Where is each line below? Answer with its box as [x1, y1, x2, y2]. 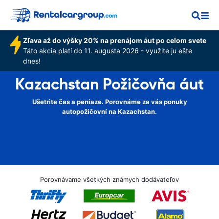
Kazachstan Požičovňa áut [15, 74, 204, 94]
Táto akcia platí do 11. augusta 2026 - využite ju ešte [22, 46, 192, 55]
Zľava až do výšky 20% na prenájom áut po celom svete [22, 36, 206, 44]
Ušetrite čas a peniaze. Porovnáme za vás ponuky [32, 98, 187, 106]
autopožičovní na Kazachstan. [62, 108, 157, 115]
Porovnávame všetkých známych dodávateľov [40, 175, 179, 183]
